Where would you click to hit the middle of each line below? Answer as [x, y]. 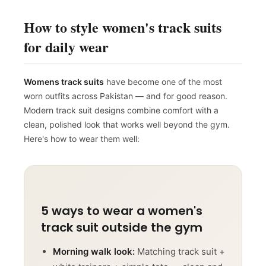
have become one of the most [163, 85]
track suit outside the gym [122, 231]
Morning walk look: [94, 255]
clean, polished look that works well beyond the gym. [127, 128]
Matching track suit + [180, 255]
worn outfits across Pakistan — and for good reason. [126, 100]
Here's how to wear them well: [82, 142]
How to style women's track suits [123, 31]
